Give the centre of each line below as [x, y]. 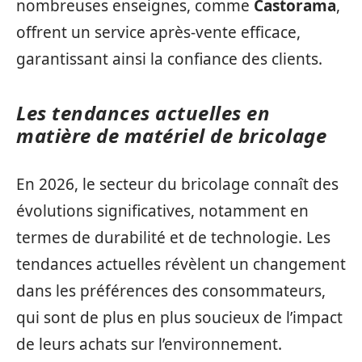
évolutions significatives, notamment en [162, 211]
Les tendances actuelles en [143, 112]
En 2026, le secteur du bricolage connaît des [177, 184]
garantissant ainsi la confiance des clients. [169, 59]
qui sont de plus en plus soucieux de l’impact [179, 318]
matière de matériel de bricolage [171, 135]
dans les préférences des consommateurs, [171, 291]
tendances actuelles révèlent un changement [181, 264]
